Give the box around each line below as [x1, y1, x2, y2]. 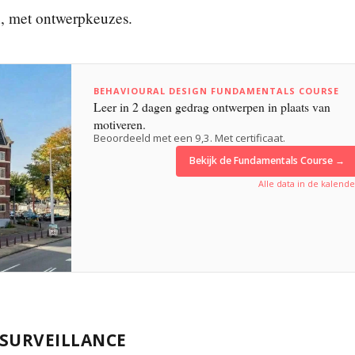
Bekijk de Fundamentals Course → [189, 153, 345, 167]
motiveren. [93, 116, 146, 133]
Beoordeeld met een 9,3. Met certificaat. [93, 131, 285, 146]
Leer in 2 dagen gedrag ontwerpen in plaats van [93, 98, 330, 116]
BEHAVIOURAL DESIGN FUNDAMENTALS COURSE [93, 85, 339, 97]
